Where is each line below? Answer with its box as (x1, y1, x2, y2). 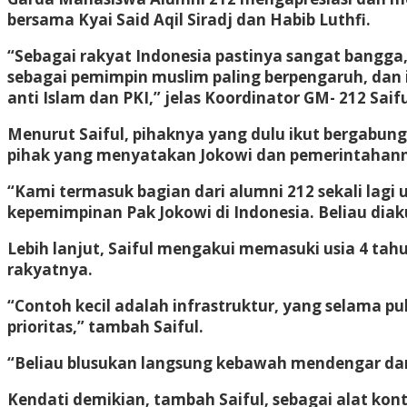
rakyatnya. (7, 258, 93, 280)
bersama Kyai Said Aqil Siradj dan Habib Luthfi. (7, 8, 371, 30)
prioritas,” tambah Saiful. (7, 315, 203, 337)
